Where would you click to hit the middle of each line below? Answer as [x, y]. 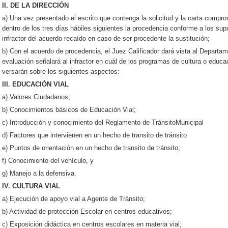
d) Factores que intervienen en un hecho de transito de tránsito [94, 135]
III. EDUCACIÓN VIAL [35, 84]
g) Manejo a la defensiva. [39, 173]
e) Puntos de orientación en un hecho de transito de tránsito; [91, 148]
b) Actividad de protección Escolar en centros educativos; [87, 211]
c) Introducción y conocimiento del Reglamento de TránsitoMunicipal [103, 122]
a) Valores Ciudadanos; [36, 97]
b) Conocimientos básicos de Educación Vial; [69, 110]
